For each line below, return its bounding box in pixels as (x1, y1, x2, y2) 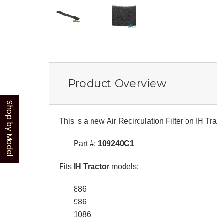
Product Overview (67, 77, 166, 90)
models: (109, 162, 139, 170)
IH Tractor (74, 162, 109, 170)
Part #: (74, 139, 98, 148)
